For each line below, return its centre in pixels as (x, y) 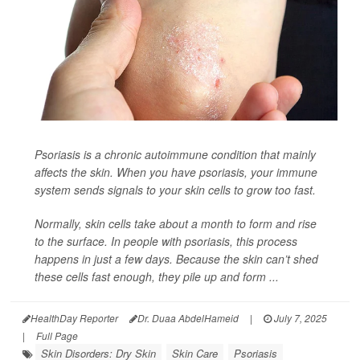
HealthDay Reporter (74, 317)
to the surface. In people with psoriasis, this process (166, 241)
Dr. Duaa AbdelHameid (188, 317)
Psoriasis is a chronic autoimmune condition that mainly (175, 154)
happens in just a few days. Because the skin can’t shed (176, 258)
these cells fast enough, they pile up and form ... (157, 276)
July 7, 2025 (299, 317)
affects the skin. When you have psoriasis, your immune (176, 172)
